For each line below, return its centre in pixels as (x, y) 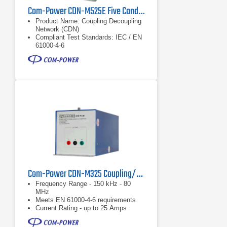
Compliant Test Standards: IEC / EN (89, 37)
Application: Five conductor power (85, 53)
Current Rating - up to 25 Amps (81, 208)
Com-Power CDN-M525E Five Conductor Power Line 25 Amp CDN (141, 11)
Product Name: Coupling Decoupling (88, 21)
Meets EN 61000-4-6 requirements (86, 200)
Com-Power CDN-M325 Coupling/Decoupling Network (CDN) (139, 174)
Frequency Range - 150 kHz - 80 (83, 184)
